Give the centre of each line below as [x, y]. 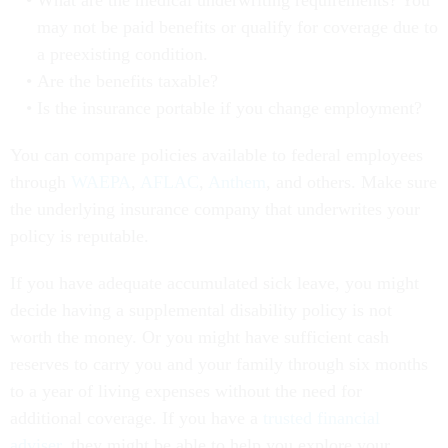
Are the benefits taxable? [127, 81]
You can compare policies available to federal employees [216, 155]
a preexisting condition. [122, 54]
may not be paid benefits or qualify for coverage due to [237, 27]
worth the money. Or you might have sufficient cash [199, 337]
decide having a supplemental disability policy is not [201, 310]
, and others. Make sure [351, 182]
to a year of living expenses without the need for [186, 391]
